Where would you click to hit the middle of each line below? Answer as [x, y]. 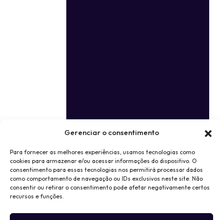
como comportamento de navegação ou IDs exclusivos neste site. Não [106, 179]
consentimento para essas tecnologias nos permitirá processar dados [106, 170]
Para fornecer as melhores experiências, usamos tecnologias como [102, 152]
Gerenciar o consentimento [111, 132]
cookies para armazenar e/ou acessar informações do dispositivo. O [103, 161]
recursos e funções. [37, 196]
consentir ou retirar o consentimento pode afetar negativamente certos [110, 187]
